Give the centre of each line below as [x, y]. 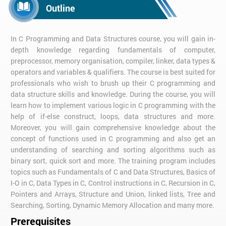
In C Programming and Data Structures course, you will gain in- [113, 39]
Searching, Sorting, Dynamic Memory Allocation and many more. [112, 205]
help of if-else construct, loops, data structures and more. [113, 117]
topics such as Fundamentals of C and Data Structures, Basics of [113, 172]
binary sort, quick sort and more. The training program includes [113, 161]
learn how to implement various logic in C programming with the [113, 105]
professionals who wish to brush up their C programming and [113, 83]
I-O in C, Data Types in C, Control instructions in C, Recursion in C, [113, 183]
